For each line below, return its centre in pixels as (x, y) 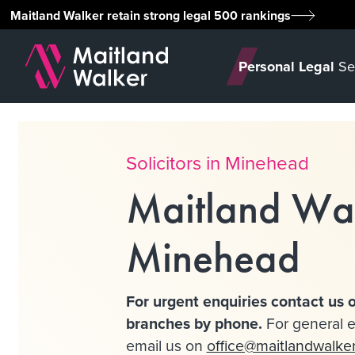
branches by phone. (194, 324)
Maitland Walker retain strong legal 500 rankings (151, 15)
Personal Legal (286, 66)
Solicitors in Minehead (217, 163)
